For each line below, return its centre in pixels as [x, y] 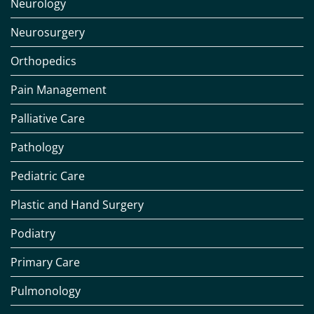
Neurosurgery [48, 33]
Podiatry [33, 234]
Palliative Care [48, 119]
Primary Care [45, 262]
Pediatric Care [48, 176]
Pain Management [59, 90]
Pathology [37, 148]
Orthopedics [43, 61]
